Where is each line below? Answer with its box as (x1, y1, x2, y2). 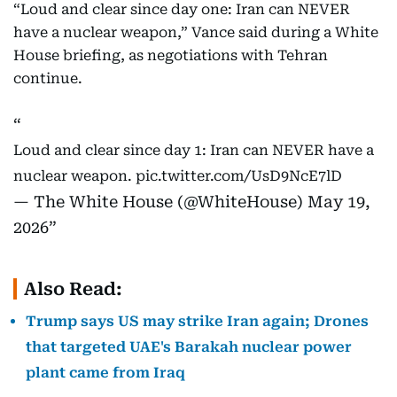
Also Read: (24, 278, 122, 300)
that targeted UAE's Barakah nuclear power (26, 339, 352, 355)
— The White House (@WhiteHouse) (13, 192, 307, 211)
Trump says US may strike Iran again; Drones (26, 313, 369, 330)
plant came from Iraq (26, 364, 185, 381)
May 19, (307, 192, 370, 211)
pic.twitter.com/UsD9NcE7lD (136, 167, 342, 184)
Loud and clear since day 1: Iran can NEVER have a (13, 142, 374, 159)
